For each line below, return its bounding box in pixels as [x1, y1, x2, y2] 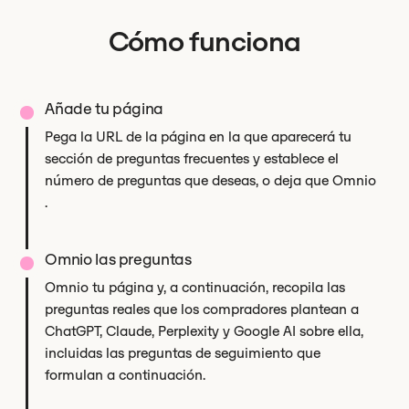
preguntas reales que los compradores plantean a [45, 300, 360, 318]
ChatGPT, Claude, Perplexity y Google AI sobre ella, [45, 322, 364, 340]
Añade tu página [45, 99, 163, 119]
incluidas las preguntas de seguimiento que [45, 344, 321, 362]
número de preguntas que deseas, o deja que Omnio [45, 172, 377, 189]
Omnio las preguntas [45, 249, 192, 269]
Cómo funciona [108, 24, 301, 59]
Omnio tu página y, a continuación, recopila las [45, 278, 346, 296]
